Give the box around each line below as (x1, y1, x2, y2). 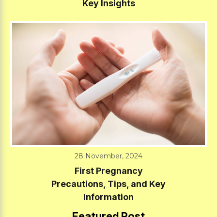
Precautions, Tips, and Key (51, 178, 166, 189)
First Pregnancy (74, 165, 143, 176)
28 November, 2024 (75, 151, 142, 160)
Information (83, 191, 134, 202)
